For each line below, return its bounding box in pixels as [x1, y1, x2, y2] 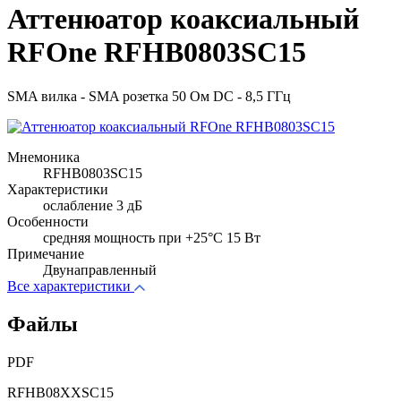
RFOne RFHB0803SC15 [7, 36, 306, 69]
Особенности [7, 213, 89, 229]
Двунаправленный [43, 261, 157, 277]
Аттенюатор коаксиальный [7, 3, 359, 36]
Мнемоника [7, 149, 80, 165]
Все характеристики [7, 277, 131, 294]
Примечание [7, 245, 84, 261]
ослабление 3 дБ [43, 197, 142, 213]
